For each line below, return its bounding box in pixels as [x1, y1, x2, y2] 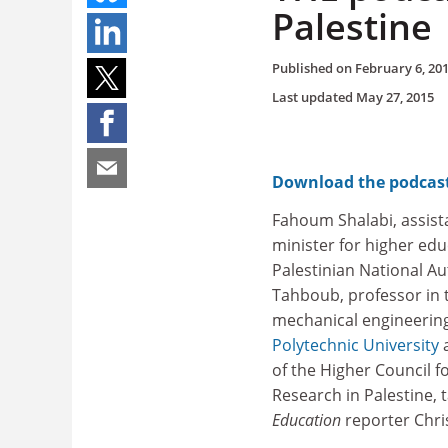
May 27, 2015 [356, 87, 434, 106]
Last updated [272, 87, 356, 106]
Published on [272, 58, 355, 77]
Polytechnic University [272, 333, 439, 356]
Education [272, 408, 341, 431]
